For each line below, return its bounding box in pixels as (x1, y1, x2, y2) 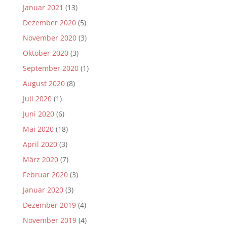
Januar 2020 (22, 184, 63, 195)
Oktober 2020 (22, 48, 68, 58)
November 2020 (22, 32, 77, 43)
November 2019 (22, 215, 77, 225)
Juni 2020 (22, 108, 54, 119)
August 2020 (22, 78, 65, 88)
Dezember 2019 (22, 200, 76, 210)
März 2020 (22, 154, 58, 164)
